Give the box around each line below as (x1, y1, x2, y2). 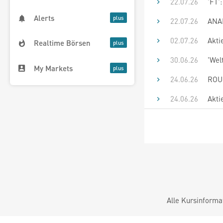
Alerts (34, 13, 54, 23)
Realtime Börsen (34, 38, 91, 48)
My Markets (34, 63, 73, 73)
